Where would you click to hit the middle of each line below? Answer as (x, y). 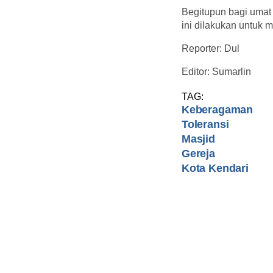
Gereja (198, 153)
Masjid (198, 139)
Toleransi (205, 124)
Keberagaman (218, 109)
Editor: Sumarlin (216, 71)
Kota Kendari (215, 168)
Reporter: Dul (211, 48)
